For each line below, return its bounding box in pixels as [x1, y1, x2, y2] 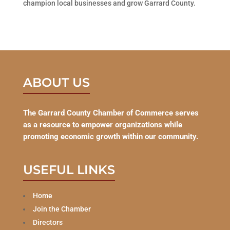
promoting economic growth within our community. [23, 131, 198, 141]
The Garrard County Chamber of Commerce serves [23, 108, 199, 118]
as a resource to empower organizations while [23, 120, 182, 129]
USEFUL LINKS [23, 162, 115, 177]
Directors [32, 218, 63, 226]
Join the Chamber [32, 204, 91, 213]
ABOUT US [23, 74, 90, 90]
